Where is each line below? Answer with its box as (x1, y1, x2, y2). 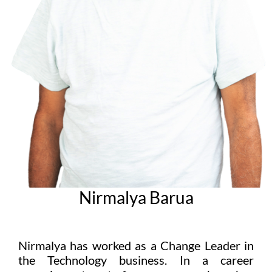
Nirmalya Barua (78, 186, 194, 208)
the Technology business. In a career (18, 252, 254, 267)
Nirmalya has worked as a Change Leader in (18, 237, 254, 253)
